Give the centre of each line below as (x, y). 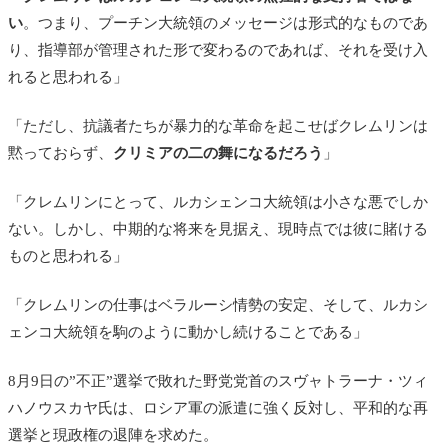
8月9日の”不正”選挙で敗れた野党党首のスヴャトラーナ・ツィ (218, 380)
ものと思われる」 (68, 255)
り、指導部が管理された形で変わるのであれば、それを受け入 (218, 49)
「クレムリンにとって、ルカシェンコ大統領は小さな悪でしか (218, 201)
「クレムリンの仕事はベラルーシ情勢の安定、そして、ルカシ (218, 304)
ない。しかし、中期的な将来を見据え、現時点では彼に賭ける (218, 228)
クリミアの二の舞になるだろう (218, 152)
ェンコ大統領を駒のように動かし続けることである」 (188, 331)
